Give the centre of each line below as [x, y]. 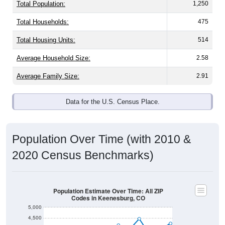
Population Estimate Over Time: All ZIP [108, 191]
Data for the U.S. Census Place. [113, 102]
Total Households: [43, 22]
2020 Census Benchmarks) [83, 155]
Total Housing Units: [46, 40]
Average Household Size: [53, 58]
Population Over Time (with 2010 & [101, 139]
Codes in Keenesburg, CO [108, 198]
